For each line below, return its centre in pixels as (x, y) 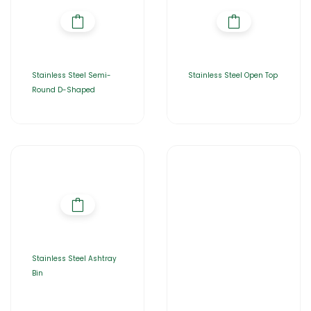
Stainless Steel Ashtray (74, 259)
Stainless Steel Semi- (72, 75)
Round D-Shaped (64, 90)
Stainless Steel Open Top (233, 75)
